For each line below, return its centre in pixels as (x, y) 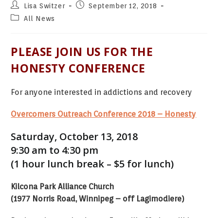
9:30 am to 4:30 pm (55, 150)
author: (23, 14)
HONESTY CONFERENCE (78, 68)
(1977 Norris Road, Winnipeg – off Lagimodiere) (98, 199)
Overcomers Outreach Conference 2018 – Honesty (104, 114)
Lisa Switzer (45, 6)
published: (94, 14)
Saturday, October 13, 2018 (74, 136)
